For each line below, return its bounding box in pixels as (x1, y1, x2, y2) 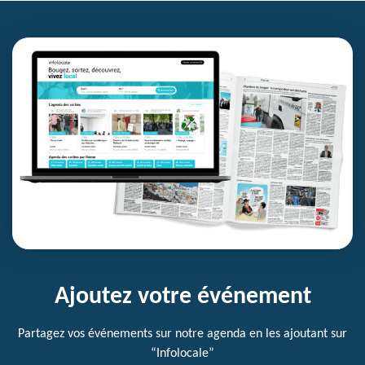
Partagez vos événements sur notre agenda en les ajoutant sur (18, 328, 347, 341)
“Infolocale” (151, 347, 214, 360)
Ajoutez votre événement (54, 284, 311, 310)
